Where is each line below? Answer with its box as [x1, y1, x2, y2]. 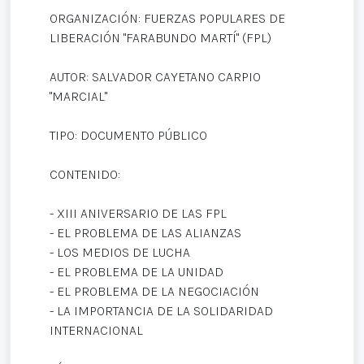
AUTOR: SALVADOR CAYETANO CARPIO [50, 68, 261, 84]
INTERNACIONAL [50, 322, 143, 338]
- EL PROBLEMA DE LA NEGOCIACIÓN [50, 283, 259, 299]
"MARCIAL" [50, 88, 107, 104]
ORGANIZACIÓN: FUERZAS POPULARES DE [50, 10, 285, 26]
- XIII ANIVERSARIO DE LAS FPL [50, 205, 227, 221]
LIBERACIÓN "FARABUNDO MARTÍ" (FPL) [50, 29, 271, 45]
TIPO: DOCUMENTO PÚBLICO [50, 127, 207, 143]
